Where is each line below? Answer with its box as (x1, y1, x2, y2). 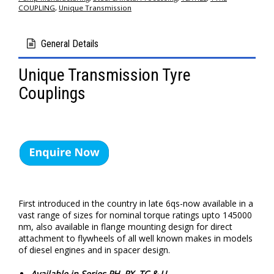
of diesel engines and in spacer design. (18, 244, 170, 256)
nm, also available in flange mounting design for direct (18, 221, 232, 232)
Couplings (18, 83, 86, 103)
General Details (41, 38, 99, 50)
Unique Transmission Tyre (18, 65, 191, 85)
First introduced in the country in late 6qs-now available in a (18, 198, 253, 209)
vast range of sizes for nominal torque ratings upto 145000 (18, 209, 252, 221)
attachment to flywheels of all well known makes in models (18, 232, 253, 244)
